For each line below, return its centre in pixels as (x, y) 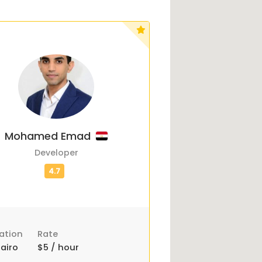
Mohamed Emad (49, 136)
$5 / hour (58, 247)
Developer (56, 153)
